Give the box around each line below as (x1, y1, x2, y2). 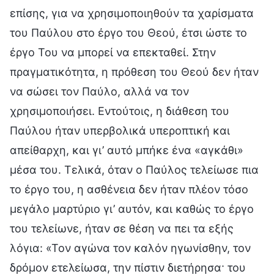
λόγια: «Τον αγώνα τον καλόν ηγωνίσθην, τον (10, 241, 251, 254)
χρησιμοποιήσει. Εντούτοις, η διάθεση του (10, 104, 229, 117)
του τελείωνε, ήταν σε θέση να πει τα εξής (10, 221, 234, 235)
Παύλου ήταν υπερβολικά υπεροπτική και (10, 124, 230, 137)
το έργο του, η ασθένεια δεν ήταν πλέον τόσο (10, 182, 248, 196)
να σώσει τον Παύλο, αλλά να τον (10, 84, 189, 98)
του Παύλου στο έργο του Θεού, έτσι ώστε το (10, 26, 247, 39)
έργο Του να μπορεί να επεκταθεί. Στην (10, 45, 216, 59)
